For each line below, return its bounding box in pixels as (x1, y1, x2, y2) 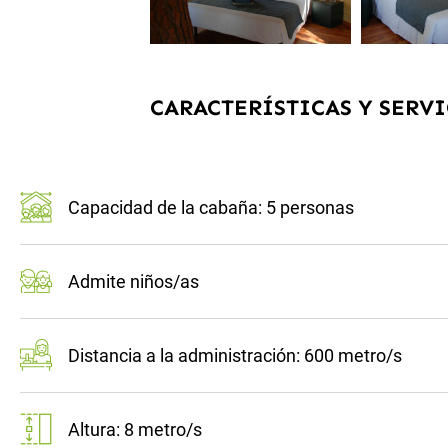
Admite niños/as (51, 271, 199, 293)
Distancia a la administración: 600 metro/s (51, 345, 402, 367)
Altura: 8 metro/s (51, 419, 202, 441)
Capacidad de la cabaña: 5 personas (51, 197, 354, 219)
